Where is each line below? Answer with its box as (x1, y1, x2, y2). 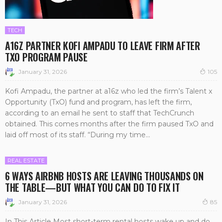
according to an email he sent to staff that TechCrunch (5, 109, 194, 118)
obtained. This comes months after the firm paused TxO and (5, 119, 214, 129)
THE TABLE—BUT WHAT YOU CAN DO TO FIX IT (5, 180, 180, 195)
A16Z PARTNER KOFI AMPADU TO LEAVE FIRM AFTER (5, 38, 200, 54)
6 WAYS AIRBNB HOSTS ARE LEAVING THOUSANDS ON (5, 168, 204, 184)
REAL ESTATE (7, 157, 45, 165)
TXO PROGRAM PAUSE (5, 50, 88, 65)
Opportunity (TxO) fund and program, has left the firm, (5, 98, 192, 107)
